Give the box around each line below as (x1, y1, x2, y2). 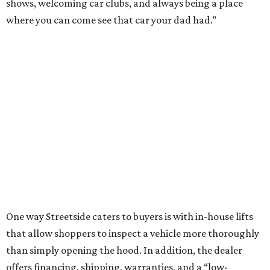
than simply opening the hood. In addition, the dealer (6, 244, 242, 257)
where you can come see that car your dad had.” (6, 14, 216, 27)
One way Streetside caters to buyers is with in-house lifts (6, 210, 253, 223)
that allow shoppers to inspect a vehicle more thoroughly (6, 227, 259, 240)
